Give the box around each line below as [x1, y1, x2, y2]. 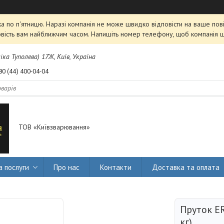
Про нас [53, 162, 79, 172]
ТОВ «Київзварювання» [18, 122, 90, 132]
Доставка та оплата [152, 162, 219, 172]
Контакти [100, 162, 131, 172]
